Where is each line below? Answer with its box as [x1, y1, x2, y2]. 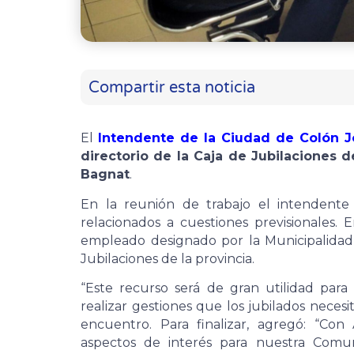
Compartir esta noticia [88, 77, 255, 97]
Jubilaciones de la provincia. [81, 250, 254, 266]
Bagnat [81, 167, 130, 183]
